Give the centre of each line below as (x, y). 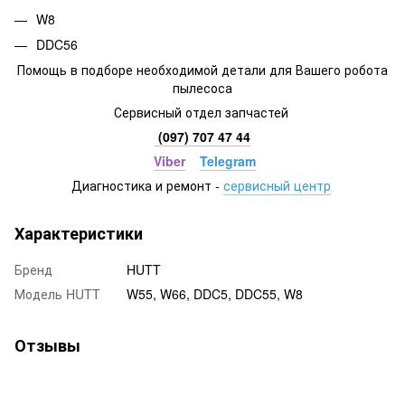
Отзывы (47, 346)
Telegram (227, 161)
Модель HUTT (57, 294)
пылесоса (202, 88)
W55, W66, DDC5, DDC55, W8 (215, 294)
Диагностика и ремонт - (147, 186)
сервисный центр (277, 186)
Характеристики (79, 234)
